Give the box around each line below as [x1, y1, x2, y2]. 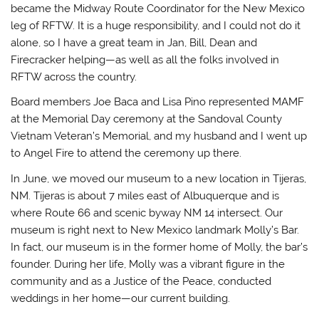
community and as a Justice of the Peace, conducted [11, 274, 272, 288]
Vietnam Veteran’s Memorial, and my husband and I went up [11, 130, 308, 143]
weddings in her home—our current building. [11, 291, 231, 305]
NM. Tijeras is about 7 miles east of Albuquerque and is [11, 189, 280, 202]
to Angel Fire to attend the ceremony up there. [11, 147, 242, 160]
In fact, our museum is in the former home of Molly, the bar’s [11, 240, 308, 253]
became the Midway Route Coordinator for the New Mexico [11, 2, 305, 16]
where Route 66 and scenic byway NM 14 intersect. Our [11, 206, 283, 219]
